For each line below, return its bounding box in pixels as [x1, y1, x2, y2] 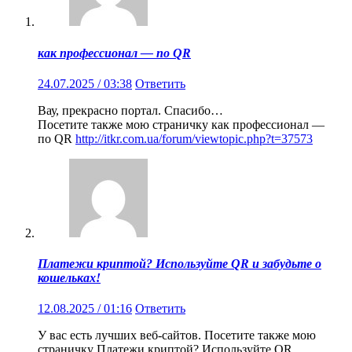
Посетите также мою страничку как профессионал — [38, 117, 324, 131]
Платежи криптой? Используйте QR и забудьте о [38, 257, 321, 271]
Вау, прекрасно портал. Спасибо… [38, 103, 223, 117]
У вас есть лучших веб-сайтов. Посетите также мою [38, 328, 316, 343]
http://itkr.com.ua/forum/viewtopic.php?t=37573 [75, 131, 313, 145]
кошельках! [38, 271, 101, 285]
